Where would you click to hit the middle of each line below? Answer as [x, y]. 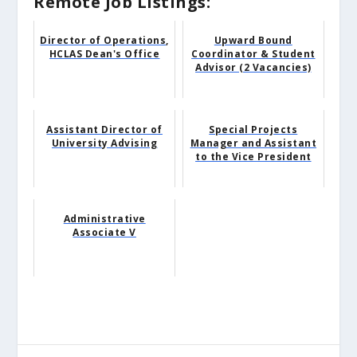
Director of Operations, [104, 41]
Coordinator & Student [253, 54]
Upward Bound [253, 41]
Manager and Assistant [253, 143]
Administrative [104, 219]
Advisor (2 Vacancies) [253, 68]
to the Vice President [253, 157]
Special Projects [253, 130]
